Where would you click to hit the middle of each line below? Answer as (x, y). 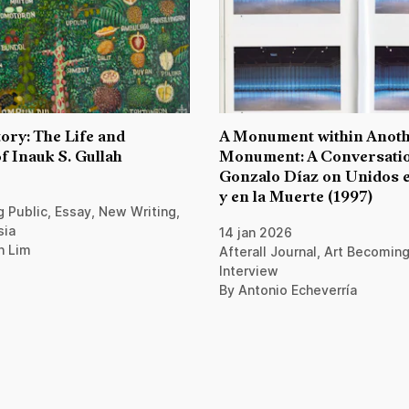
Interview (249, 271)
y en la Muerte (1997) (296, 198)
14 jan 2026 (256, 233)
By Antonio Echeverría (288, 290)
